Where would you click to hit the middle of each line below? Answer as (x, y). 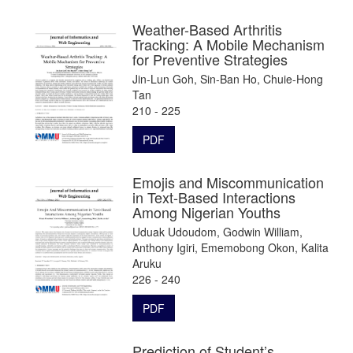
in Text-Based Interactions (214, 197)
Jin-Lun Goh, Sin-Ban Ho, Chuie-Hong (228, 78)
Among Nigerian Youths (206, 212)
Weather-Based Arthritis (207, 29)
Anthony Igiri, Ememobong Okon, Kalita (230, 247)
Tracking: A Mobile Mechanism (229, 44)
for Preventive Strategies (210, 59)
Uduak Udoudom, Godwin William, (217, 231)
